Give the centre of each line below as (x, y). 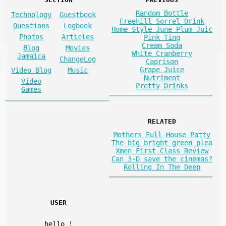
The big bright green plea (162, 143)
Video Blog (32, 70)
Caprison (162, 62)
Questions (32, 26)
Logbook (78, 26)
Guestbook (78, 15)
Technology (32, 15)
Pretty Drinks (162, 86)
